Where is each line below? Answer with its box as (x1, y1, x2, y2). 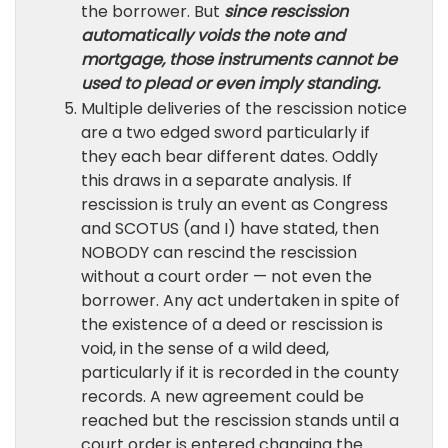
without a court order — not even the (81, 265, 372, 288)
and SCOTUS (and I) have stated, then (81, 217, 379, 240)
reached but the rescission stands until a (81, 409, 399, 432)
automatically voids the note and (81, 24, 345, 47)
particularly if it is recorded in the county (81, 361, 399, 384)
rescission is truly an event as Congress (81, 193, 388, 216)
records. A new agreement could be (81, 385, 364, 408)
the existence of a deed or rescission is (81, 313, 383, 336)
